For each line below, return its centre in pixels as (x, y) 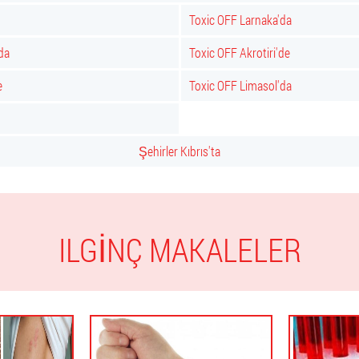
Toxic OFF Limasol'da (240, 85)
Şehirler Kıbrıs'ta (179, 151)
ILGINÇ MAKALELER (179, 250)
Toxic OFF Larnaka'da (240, 20)
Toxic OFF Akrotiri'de (240, 52)
